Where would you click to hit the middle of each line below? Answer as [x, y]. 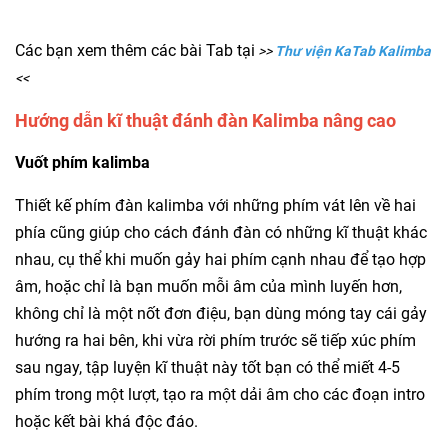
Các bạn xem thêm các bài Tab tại [135, 50]
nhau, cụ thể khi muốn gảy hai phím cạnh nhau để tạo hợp [220, 259]
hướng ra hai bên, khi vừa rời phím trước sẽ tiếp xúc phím [215, 340]
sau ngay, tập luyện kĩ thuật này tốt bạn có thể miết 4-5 [207, 367]
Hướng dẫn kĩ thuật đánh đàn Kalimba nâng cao [205, 120]
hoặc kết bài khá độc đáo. [106, 421]
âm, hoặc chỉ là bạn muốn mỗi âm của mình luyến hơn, [208, 286]
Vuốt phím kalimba [82, 162]
